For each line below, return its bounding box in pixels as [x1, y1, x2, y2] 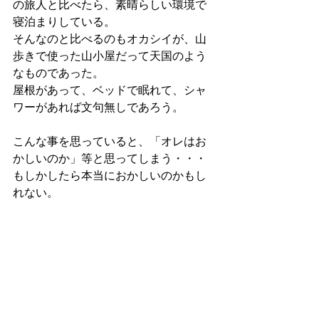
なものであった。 [13, 66, 104, 80]
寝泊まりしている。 [13, 14, 115, 28]
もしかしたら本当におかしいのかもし [13, 168, 206, 182]
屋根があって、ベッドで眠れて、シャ [13, 83, 206, 97]
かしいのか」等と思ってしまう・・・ [13, 151, 206, 165]
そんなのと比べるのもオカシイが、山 [13, 31, 206, 46]
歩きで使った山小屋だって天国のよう [13, 48, 206, 63]
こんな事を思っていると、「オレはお [13, 134, 206, 148]
